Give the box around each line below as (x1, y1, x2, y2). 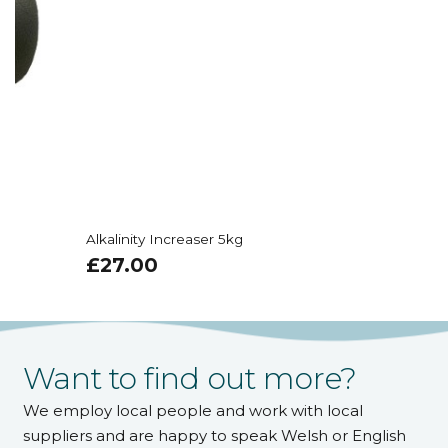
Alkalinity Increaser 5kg (37, 230, 195, 247)
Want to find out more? (22, 359, 357, 397)
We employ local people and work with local (22, 400, 363, 420)
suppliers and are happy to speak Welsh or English (22, 425, 406, 445)
